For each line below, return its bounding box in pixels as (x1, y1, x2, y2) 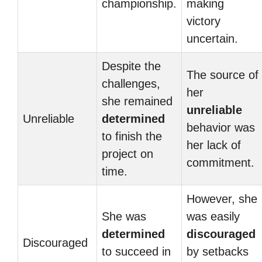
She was (102, 210, 146, 223)
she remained (102, 95, 173, 108)
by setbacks (187, 245, 249, 258)
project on (102, 147, 153, 160)
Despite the (102, 60, 161, 73)
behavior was (187, 121, 255, 134)
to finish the (102, 130, 162, 143)
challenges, (102, 77, 160, 90)
